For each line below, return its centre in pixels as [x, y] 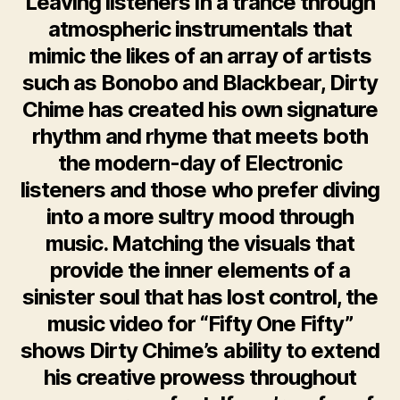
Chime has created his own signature [200, 110]
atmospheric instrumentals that [200, 29]
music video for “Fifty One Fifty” [200, 324]
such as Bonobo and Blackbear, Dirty [200, 83]
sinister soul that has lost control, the [200, 297]
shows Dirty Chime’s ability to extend [200, 351]
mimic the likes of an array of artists [200, 56]
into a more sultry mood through [200, 217]
